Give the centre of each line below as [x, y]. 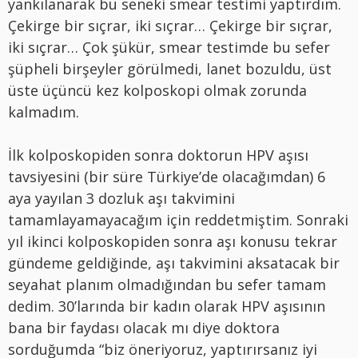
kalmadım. [44, 111]
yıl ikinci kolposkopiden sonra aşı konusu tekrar [173, 241]
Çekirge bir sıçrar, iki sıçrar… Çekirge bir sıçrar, [170, 25]
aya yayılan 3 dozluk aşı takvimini [121, 198]
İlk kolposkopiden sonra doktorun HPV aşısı [158, 155]
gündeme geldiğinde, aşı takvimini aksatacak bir [174, 263]
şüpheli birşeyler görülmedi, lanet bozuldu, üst [170, 68]
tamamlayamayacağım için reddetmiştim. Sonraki [178, 219]
